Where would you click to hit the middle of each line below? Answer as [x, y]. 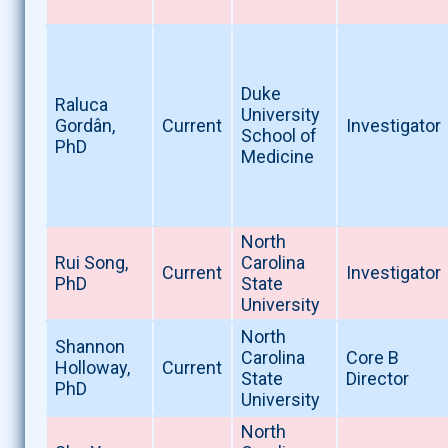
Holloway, [92, 368]
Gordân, [84, 126]
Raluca [81, 105]
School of [278, 136]
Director [377, 379]
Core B [372, 358]
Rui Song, [91, 263]
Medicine [277, 157]
